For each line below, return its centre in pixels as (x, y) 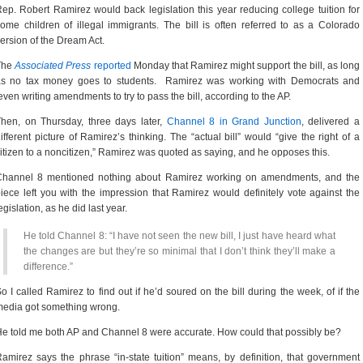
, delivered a (331, 122)
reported (111, 66)
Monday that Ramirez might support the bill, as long (246, 66)
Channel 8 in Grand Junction (234, 122)
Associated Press (53, 66)
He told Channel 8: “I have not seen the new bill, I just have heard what (179, 236)
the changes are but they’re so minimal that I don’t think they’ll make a (179, 251)
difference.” (48, 267)
